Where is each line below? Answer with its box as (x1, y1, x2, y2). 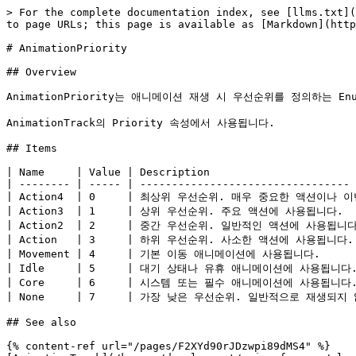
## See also (6, 316, 76, 328)
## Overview (6, 66, 76, 78)
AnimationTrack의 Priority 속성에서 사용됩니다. (6, 117, 275, 129)
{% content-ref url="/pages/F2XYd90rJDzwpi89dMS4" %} (6, 340, 331, 352)
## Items (6, 142, 57, 154)
